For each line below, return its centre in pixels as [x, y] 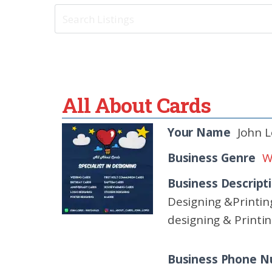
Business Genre [212, 158]
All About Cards [136, 105]
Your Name [199, 132]
